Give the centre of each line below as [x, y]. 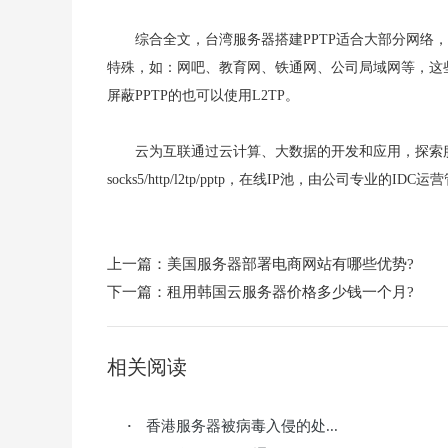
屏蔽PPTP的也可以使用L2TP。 [203, 95]
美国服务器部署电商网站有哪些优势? [290, 264]
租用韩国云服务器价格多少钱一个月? [290, 292]
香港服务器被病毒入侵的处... [242, 426]
